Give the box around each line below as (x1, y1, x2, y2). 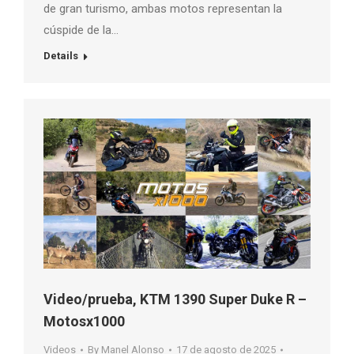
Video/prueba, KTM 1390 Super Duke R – (43, 290, 307, 307)
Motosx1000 (43, 312, 125, 330)
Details (43, 49, 78, 62)
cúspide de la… (43, 22, 119, 37)
